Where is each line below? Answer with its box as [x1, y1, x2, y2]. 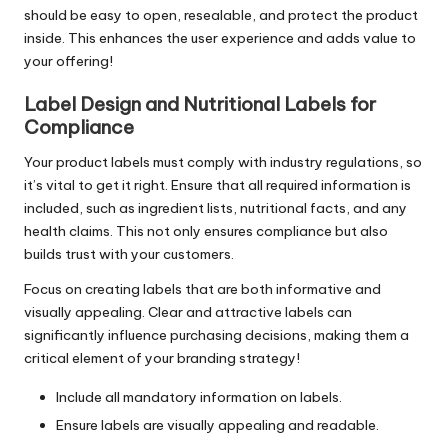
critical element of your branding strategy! [24, 348, 300, 367]
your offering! [24, 52, 113, 71]
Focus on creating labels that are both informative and [24, 279, 381, 298]
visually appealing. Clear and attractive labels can [24, 302, 352, 321]
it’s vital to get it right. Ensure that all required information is [24, 175, 411, 194]
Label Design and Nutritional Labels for [24, 91, 376, 116]
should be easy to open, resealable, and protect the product [24, 6, 418, 25]
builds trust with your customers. [24, 244, 234, 263]
